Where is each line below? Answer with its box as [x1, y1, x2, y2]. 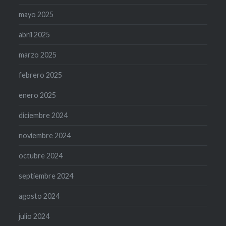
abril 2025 [19, 30, 50, 39]
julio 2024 [19, 211, 50, 220]
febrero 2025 [19, 70, 63, 79]
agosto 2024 [19, 191, 60, 200]
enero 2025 [19, 90, 56, 99]
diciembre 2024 [19, 110, 68, 120]
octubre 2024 [19, 151, 63, 160]
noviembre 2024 [19, 131, 71, 140]
